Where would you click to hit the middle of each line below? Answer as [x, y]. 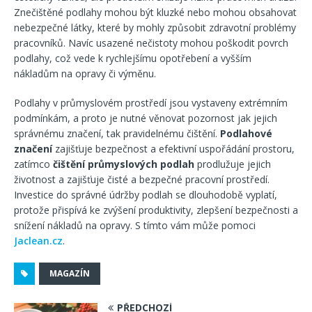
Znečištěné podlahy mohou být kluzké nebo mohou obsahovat [155, 12]
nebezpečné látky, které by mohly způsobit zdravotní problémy [155, 28]
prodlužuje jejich [233, 164]
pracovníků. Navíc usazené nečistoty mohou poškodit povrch [151, 43]
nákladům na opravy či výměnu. [85, 73]
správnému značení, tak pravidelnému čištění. [117, 133]
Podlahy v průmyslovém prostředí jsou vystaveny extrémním [151, 103]
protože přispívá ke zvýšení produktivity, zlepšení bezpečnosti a [156, 210]
